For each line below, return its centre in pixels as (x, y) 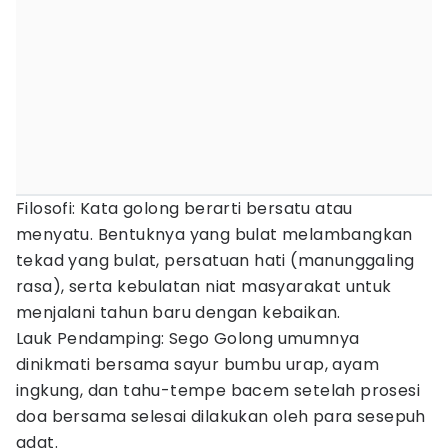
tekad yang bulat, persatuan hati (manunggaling (215, 260)
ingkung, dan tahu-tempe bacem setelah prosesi (218, 390)
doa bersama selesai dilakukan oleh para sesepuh (221, 416)
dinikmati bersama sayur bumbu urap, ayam (197, 364)
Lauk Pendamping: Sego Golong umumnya (188, 338)
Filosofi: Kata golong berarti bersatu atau (184, 208)
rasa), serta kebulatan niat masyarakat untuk (204, 286)
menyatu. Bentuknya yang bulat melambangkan (214, 234)
